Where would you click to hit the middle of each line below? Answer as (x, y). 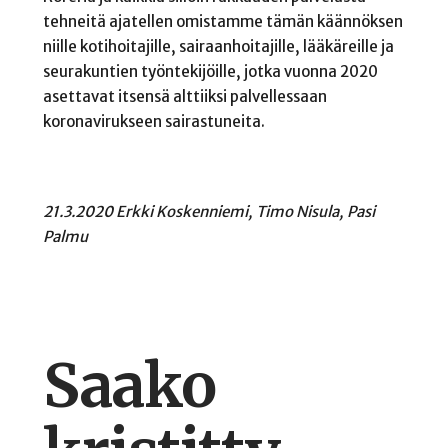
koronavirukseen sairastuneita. (153, 122)
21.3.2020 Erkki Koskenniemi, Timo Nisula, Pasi (208, 211)
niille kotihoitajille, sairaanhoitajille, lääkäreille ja (218, 47)
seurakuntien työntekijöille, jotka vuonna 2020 (210, 72)
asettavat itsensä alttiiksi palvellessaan (184, 97)
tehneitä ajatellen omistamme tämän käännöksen (222, 22)
